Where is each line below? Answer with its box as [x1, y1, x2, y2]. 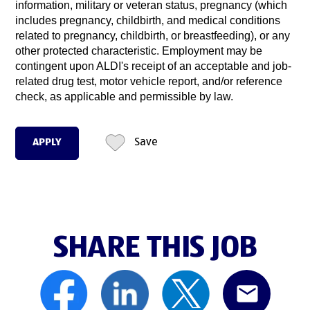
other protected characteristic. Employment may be [15, 45, 263, 57]
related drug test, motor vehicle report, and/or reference [15, 75, 283, 88]
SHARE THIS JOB [53, 232, 257, 264]
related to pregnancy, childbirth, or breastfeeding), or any [15, 30, 291, 42]
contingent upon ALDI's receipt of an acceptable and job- [15, 60, 292, 73]
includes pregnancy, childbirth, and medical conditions [15, 15, 281, 27]
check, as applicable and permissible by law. [15, 91, 234, 103]
